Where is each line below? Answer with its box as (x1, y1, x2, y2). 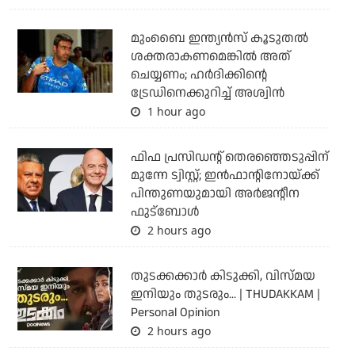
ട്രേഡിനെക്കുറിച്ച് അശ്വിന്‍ (130, 84, 284, 103)
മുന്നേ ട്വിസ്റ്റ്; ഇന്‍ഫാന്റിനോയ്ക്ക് (130, 166, 319, 185)
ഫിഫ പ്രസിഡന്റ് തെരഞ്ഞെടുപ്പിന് (130, 148, 329, 167)
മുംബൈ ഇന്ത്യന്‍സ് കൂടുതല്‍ (130, 29, 308, 48)
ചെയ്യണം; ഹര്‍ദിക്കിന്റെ (130, 66, 267, 85)
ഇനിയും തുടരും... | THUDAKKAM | (130, 285, 320, 304)
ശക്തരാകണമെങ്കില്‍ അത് (130, 48, 291, 67)
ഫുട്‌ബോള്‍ (130, 203, 200, 222)
